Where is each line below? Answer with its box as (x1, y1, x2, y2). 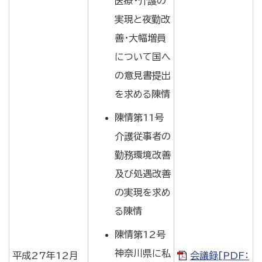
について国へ (115, 52, 171, 61)
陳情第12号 (115, 230, 166, 239)
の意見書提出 (115, 71, 171, 80)
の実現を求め (115, 188, 171, 197)
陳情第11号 (115, 113, 164, 122)
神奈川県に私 (115, 249, 171, 258)
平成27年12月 (12, 251, 78, 260)
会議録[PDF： (190, 251, 249, 260)
